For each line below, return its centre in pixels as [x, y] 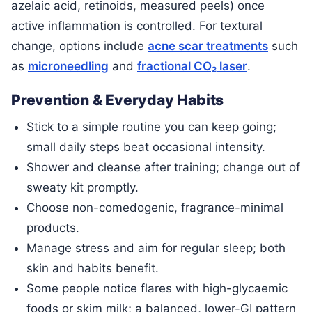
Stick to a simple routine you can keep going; [152, 127]
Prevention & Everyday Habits [118, 100]
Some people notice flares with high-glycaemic [157, 289]
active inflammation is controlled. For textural [137, 26]
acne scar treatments [208, 46]
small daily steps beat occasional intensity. [146, 147]
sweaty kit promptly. [83, 188]
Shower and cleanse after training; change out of [164, 167]
